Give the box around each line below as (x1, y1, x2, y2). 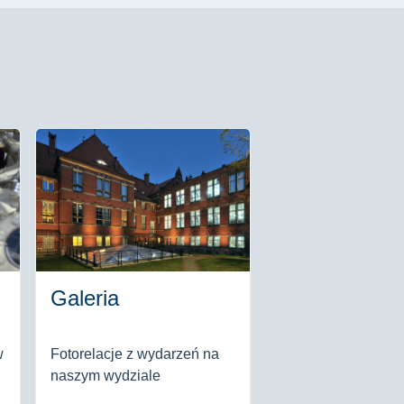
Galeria (50, 286, 119, 310)
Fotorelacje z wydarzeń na (50, 346, 219, 362)
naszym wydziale (50, 368, 161, 383)
